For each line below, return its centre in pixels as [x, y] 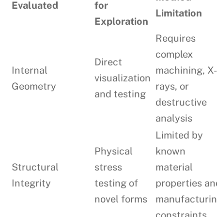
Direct [108, 62]
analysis [174, 118]
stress [108, 167]
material [174, 167]
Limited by [179, 135]
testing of [116, 183]
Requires [176, 39]
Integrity [31, 183]
